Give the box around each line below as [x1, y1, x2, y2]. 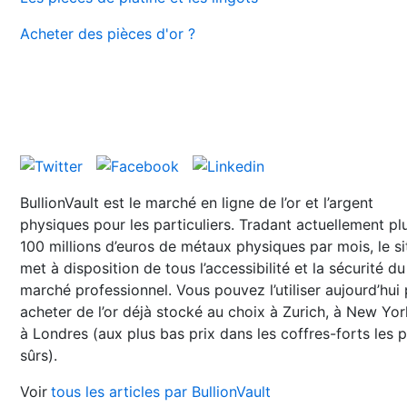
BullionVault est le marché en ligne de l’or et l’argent [20, 193, 373, 212]
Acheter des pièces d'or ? [20, 25, 195, 43]
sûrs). [20, 345, 57, 364]
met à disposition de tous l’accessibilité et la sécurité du [20, 258, 405, 277]
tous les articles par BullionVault [51, 382, 271, 401]
